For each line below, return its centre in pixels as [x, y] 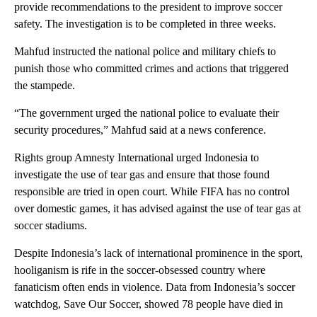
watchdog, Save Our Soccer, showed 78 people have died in [149, 304]
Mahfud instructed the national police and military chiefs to [145, 51]
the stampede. [45, 85]
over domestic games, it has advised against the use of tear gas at [157, 208]
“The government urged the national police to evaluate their [146, 113]
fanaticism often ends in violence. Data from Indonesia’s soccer [155, 287]
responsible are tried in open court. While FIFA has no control [152, 191]
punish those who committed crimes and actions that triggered [151, 68]
